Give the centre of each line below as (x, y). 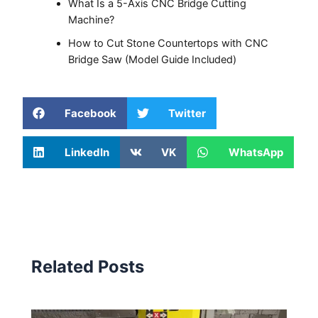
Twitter (187, 113)
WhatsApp (256, 152)
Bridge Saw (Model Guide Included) (153, 59)
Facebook (90, 113)
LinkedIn (87, 152)
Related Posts (88, 266)
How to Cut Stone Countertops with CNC (169, 43)
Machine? (92, 20)
